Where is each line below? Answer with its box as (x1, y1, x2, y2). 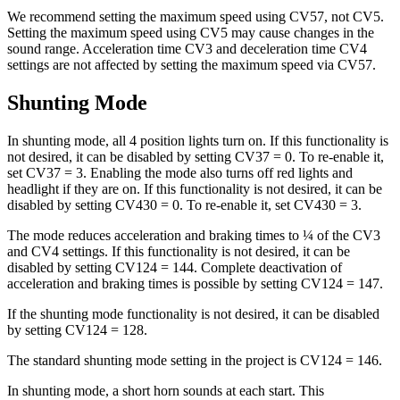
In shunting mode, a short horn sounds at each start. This (7, 382, 324, 398)
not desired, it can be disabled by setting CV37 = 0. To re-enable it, (7, 148, 384, 164)
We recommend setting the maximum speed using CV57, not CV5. (7, 9, 384, 25)
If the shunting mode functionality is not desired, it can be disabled (7, 305, 379, 321)
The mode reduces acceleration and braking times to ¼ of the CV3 (7, 227, 380, 243)
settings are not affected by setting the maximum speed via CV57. (7, 57, 376, 73)
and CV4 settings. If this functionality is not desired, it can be (7, 243, 350, 259)
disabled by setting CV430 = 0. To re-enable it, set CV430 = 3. (7, 196, 362, 212)
